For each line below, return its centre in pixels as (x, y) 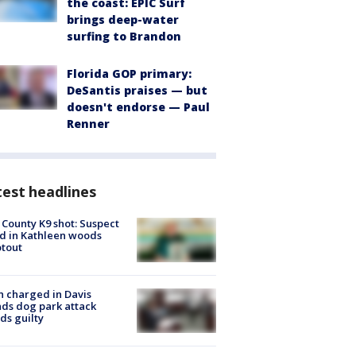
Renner (88, 123)
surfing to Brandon (124, 36)
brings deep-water (123, 19)
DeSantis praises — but (137, 90)
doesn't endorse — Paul (138, 106)
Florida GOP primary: (129, 73)
